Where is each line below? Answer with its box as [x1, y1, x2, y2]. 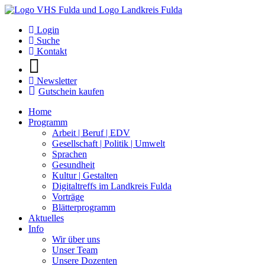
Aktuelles [28, 213, 64, 223]
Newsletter [34, 76, 77, 86]
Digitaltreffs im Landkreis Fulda [52, 181, 172, 191]
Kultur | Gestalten [52, 170, 118, 180]
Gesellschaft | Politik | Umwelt [52, 138, 165, 148]
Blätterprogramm [52, 202, 115, 212]
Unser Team [52, 245, 98, 255]
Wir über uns [52, 234, 100, 244]
